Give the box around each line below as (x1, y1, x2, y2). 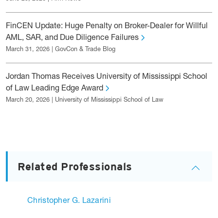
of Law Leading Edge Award (6, 85, 105, 92)
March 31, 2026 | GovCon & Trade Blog (6, 46, 115, 53)
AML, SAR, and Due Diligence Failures (6, 34, 141, 42)
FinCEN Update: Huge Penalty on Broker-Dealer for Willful (6, 22, 208, 30)
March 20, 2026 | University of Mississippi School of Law (6, 97, 163, 103)
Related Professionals (18, 163, 132, 172)
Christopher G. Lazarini (27, 197, 111, 205)
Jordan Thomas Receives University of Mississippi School (6, 73, 207, 81)
